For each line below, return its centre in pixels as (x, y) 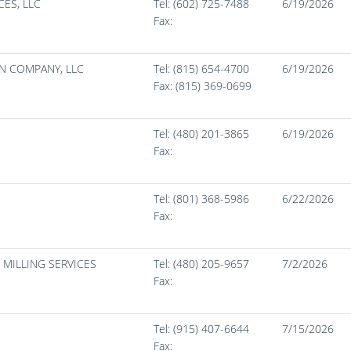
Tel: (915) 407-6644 (201, 329)
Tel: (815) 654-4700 (201, 69)
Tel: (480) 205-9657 (201, 264)
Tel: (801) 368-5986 (201, 199)
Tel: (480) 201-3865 (201, 134)
